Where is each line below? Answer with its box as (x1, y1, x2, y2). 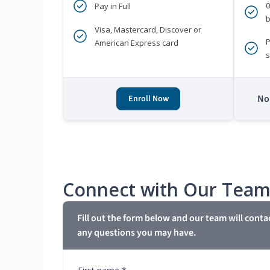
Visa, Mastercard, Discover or (95, 24, 201, 36)
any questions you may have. (77, 226, 196, 240)
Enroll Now (128, 93, 169, 105)
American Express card (95, 37, 178, 49)
